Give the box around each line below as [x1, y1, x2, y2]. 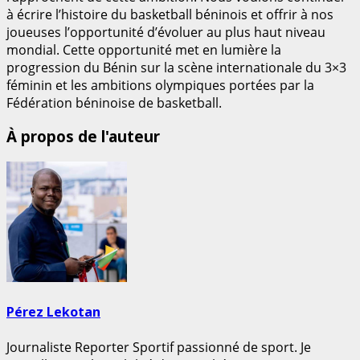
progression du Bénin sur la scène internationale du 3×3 [6, 58, 346, 76]
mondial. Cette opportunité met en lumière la [6, 40, 281, 59]
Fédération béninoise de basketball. [6, 93, 222, 112]
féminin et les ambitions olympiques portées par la [6, 76, 314, 94]
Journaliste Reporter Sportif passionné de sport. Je [6, 337, 311, 356]
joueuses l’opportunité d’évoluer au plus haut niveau [6, 22, 325, 41]
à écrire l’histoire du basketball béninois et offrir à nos [6, 5, 333, 23]
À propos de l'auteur [6, 126, 160, 147]
